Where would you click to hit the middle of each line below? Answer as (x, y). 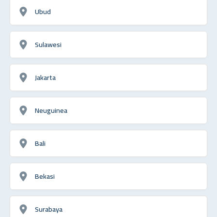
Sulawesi (48, 44)
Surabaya (49, 209)
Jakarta (45, 77)
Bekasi (45, 176)
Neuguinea (51, 110)
